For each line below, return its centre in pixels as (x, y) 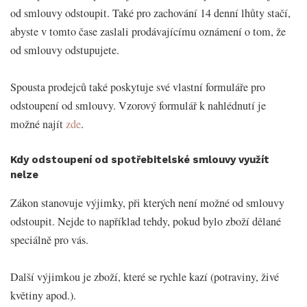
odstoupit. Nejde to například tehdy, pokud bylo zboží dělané (146, 221)
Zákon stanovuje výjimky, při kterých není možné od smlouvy (147, 202)
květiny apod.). (43, 295)
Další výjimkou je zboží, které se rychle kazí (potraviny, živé (145, 277)
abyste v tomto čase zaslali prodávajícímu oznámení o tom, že (148, 32)
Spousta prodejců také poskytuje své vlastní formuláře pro (138, 87)
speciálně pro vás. (49, 240)
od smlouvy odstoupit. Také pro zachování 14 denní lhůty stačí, (150, 13)
